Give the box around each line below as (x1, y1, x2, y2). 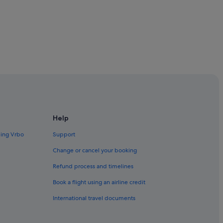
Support (53, 130, 75, 138)
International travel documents (53, 194, 135, 202)
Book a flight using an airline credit (53, 178, 145, 186)
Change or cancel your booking (53, 146, 137, 154)
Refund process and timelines (53, 162, 133, 170)
